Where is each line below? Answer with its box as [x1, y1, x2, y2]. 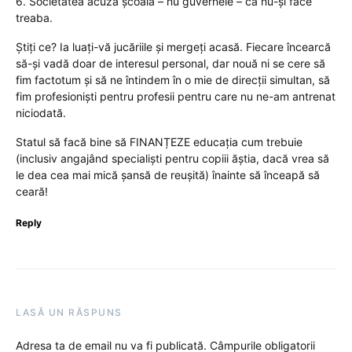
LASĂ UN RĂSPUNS [16, 306, 123, 319]
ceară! [16, 185, 48, 199]
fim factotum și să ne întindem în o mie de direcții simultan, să [16, 73, 330, 87]
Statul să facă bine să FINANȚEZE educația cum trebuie [16, 135, 302, 149]
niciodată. [16, 106, 66, 120]
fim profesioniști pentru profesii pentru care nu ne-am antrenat [16, 90, 335, 104]
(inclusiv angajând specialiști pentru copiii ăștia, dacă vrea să [16, 152, 329, 166]
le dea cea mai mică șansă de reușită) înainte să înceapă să [16, 168, 320, 182]
